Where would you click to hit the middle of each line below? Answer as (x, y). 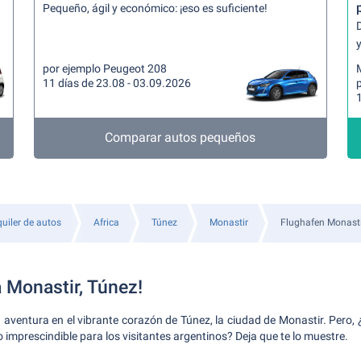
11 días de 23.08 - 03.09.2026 (117, 83)
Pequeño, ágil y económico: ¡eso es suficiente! (156, 8)
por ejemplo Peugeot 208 (105, 68)
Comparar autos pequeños (180, 137)
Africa (106, 222)
